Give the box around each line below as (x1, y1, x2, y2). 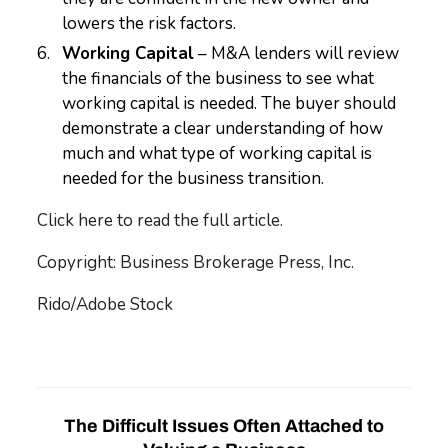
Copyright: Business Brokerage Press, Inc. (37, 251, 355, 274)
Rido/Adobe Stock (37, 293, 174, 316)
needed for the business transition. (62, 167, 325, 190)
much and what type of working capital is (62, 142, 373, 165)
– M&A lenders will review (194, 42, 400, 65)
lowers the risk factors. (62, 12, 237, 35)
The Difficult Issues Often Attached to (64, 416, 384, 436)
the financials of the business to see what (62, 67, 375, 90)
